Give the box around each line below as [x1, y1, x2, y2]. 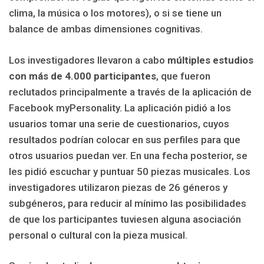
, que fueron [156, 70, 210, 82]
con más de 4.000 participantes [9, 70, 156, 82]
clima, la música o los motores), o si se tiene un [9, 7, 222, 19]
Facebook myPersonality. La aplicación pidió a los [9, 101, 231, 114]
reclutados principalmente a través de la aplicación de [9, 85, 252, 98]
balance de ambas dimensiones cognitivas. [9, 23, 203, 35]
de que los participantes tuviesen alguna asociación [9, 213, 241, 225]
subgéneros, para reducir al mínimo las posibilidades [9, 197, 246, 209]
